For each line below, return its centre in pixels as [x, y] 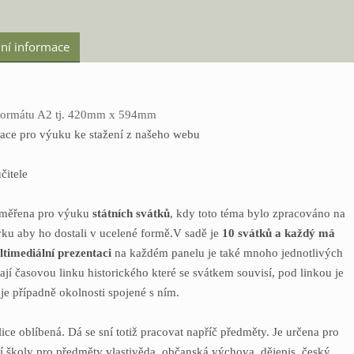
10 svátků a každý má [279, 233]
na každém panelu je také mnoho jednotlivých [229, 253]
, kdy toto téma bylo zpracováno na [258, 214]
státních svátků [131, 214]
